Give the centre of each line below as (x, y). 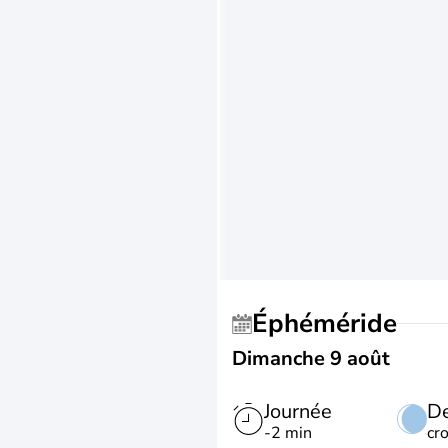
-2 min (288, 433)
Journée (298, 411)
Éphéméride (332, 323)
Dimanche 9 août (311, 358)
